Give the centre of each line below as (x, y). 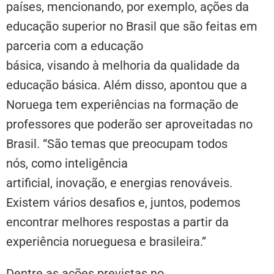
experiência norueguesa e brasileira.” (106, 241)
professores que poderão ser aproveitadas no (129, 124)
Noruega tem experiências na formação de (122, 104)
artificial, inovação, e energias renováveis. (119, 183)
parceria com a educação (75, 46)
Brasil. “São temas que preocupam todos (117, 143)
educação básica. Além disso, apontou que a (127, 85)
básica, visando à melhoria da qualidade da (123, 65)
